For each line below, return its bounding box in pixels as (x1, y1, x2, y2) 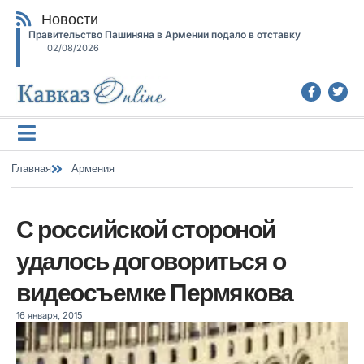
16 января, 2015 (16, 309, 83, 321)
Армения (71, 162, 115, 175)
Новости (41, 10, 99, 28)
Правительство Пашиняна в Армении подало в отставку (28, 28, 301, 41)
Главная (11, 162, 51, 175)
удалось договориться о (16, 245, 285, 276)
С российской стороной (16, 214, 275, 245)
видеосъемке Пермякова (16, 277, 293, 308)
